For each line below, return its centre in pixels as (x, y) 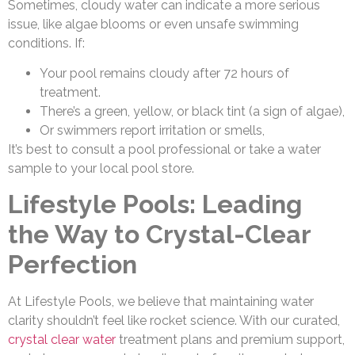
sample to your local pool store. (101, 169)
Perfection (73, 265)
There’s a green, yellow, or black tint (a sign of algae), (192, 112)
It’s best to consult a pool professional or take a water (164, 150)
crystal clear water (62, 340)
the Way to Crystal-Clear (159, 235)
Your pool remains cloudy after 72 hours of (164, 74)
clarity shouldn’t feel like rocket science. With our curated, (174, 321)
